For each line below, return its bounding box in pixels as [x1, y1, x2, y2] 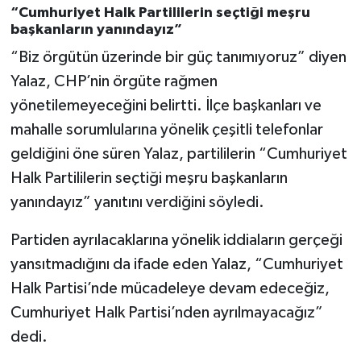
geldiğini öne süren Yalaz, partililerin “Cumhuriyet [10, 146, 347, 163]
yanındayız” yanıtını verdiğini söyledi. [10, 194, 264, 211]
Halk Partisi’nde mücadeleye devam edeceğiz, [10, 280, 330, 297]
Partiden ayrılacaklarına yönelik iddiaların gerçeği [10, 232, 342, 249]
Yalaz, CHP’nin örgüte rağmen [10, 73, 218, 90]
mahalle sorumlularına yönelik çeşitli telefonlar [10, 122, 323, 139]
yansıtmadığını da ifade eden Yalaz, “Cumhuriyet [10, 256, 343, 273]
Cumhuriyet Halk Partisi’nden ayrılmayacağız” [10, 305, 323, 322]
